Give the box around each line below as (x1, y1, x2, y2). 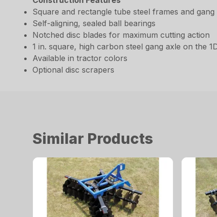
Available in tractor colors (32, 53, 128, 63)
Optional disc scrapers (32, 65, 115, 75)
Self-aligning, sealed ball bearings (32, 18, 156, 28)
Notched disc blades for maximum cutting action (32, 30, 210, 40)
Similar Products (32, 130, 154, 147)
